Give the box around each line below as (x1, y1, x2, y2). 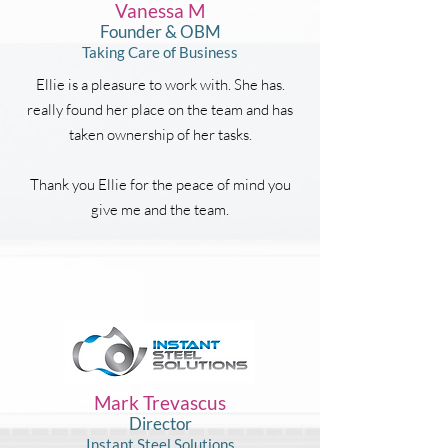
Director (128, 413, 192, 434)
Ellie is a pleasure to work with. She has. (35, 75, 285, 94)
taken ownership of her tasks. (68, 125, 252, 144)
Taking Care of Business (82, 43, 238, 61)
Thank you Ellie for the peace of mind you (29, 175, 291, 194)
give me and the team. (91, 200, 229, 219)
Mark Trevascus (94, 391, 226, 414)
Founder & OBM (99, 21, 221, 42)
